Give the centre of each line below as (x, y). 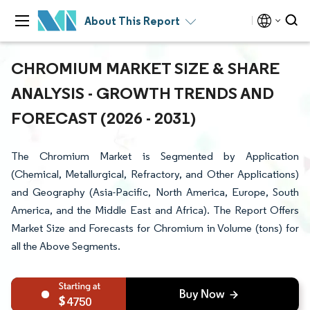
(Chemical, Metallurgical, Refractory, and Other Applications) (155, 174)
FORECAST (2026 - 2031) (103, 118)
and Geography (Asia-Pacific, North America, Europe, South (155, 192)
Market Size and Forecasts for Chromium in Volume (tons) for (155, 228)
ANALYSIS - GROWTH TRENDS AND (143, 93)
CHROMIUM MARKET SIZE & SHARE (145, 68)
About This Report (132, 21)
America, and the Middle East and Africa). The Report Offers (155, 210)
